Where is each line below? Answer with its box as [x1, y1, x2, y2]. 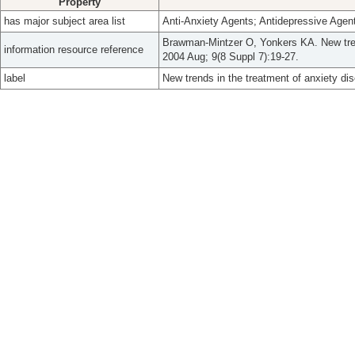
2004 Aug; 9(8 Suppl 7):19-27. [162, 51, 299, 63]
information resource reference [4, 44, 143, 55]
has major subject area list [4, 15, 125, 27]
